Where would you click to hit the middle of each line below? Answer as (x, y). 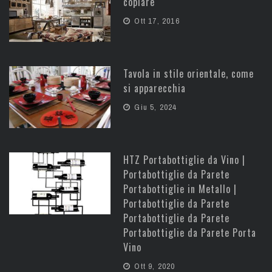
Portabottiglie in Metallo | (180, 189)
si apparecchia (155, 88)
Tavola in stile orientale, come (189, 74)
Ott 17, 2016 (156, 21)
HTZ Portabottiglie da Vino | (185, 159)
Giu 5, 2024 (155, 107)
